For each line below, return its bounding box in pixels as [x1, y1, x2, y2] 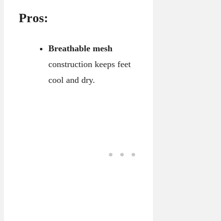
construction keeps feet [48, 59, 131, 70]
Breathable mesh [48, 43, 112, 54]
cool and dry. [48, 75, 95, 85]
